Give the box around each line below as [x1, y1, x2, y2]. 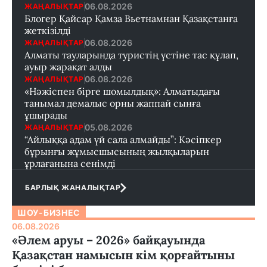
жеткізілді [24, 24, 71, 37]
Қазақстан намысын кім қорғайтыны [12, 247, 235, 263]
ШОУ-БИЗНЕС [17, 207, 80, 218]
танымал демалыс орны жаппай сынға [24, 97, 201, 110]
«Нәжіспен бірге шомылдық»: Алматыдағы [24, 85, 220, 98]
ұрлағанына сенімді [24, 157, 116, 170]
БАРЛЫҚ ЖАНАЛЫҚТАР [25, 183, 121, 193]
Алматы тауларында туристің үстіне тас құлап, [24, 49, 238, 61]
